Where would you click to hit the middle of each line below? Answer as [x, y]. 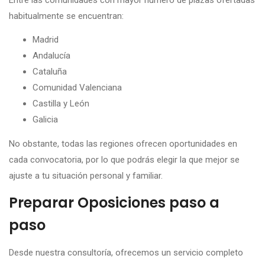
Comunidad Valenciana [77, 88]
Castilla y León [61, 104]
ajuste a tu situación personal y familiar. [86, 175]
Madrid [46, 40]
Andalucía [51, 56]
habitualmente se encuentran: [66, 16]
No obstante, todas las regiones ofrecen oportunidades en [123, 143]
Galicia [45, 120]
